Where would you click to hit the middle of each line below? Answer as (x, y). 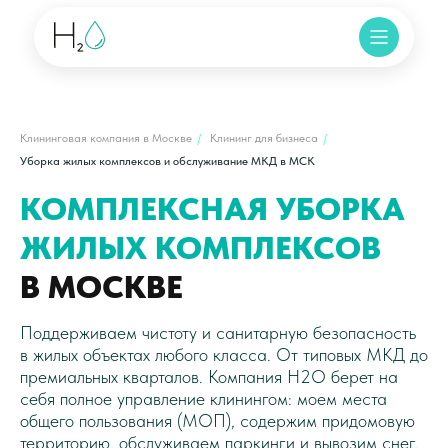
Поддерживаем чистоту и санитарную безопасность (218, 332)
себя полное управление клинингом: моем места (203, 398)
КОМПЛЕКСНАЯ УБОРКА (212, 209)
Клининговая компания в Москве (106, 138)
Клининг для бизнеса (264, 138)
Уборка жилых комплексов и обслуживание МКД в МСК (167, 161)
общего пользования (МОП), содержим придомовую (217, 420)
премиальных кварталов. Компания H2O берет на (209, 376)
